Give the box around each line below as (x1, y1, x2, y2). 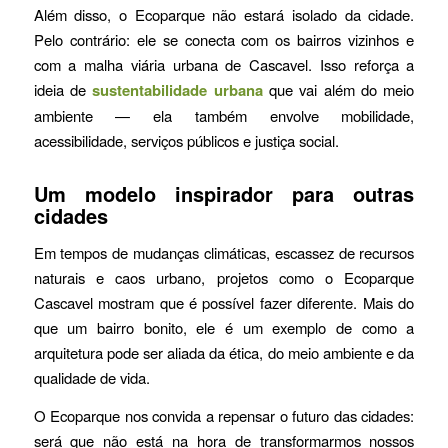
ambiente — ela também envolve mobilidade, (33, 105, 415, 127)
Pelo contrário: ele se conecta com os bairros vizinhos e (33, 29, 415, 51)
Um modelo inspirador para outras (33, 179, 415, 209)
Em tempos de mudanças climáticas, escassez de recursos (33, 241, 415, 263)
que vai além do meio (262, 79, 415, 101)
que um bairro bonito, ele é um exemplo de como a (33, 316, 415, 338)
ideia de (33, 79, 93, 101)
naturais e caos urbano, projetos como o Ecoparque (33, 266, 415, 288)
